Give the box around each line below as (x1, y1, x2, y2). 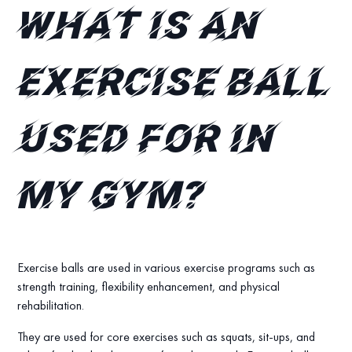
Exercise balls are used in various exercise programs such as (17, 258, 316, 276)
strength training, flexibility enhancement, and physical (17, 277, 280, 295)
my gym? (17, 179, 207, 218)
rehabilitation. (17, 296, 85, 313)
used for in (17, 123, 277, 161)
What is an (17, 9, 262, 48)
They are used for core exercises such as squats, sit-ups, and (17, 328, 316, 345)
